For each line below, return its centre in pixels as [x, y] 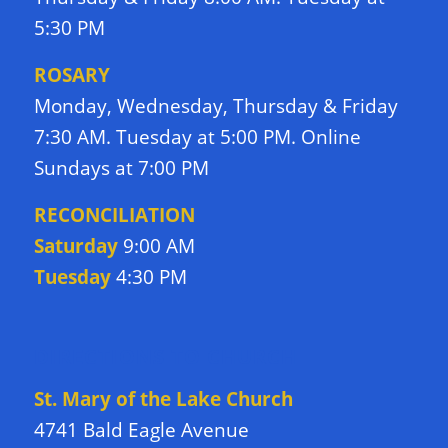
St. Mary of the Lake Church [163, 399]
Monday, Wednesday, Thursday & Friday [215, 105]
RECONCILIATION [114, 214]
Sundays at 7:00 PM [121, 167]
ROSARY [71, 74]
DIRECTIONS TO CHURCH [165, 356]
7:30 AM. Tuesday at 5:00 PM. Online [197, 136]
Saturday [75, 245]
